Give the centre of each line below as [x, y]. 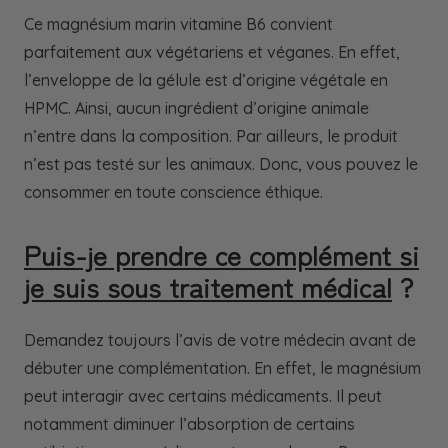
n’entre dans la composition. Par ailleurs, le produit [211, 136]
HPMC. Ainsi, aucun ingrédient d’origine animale [196, 108]
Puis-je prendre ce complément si [221, 254]
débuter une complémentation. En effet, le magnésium [222, 368]
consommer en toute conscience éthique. [173, 192]
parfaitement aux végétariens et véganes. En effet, [212, 52]
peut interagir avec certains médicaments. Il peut [203, 396]
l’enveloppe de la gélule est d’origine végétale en [206, 80]
